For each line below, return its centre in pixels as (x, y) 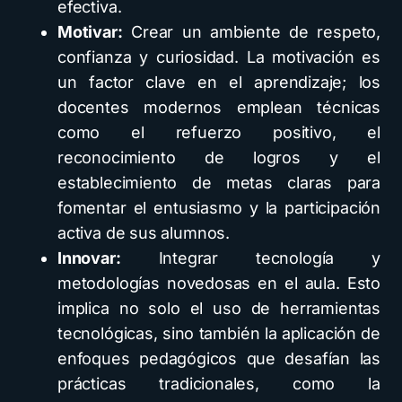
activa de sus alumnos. (144, 232)
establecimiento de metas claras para (219, 182)
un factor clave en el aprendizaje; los (219, 82)
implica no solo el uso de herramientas (219, 308)
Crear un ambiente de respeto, (251, 31)
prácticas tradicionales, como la (219, 383)
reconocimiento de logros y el (219, 157)
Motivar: (90, 31)
